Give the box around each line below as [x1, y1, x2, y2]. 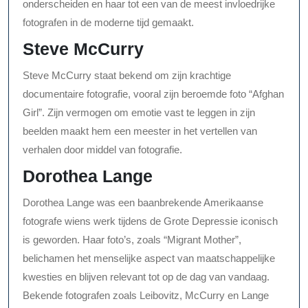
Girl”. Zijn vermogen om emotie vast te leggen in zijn [23, 107, 255, 119]
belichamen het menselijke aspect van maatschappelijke [23, 252, 275, 265]
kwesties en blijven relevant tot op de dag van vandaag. [23, 271, 269, 283]
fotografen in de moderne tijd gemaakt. [23, 16, 194, 29]
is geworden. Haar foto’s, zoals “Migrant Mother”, [23, 234, 241, 246]
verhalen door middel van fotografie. [23, 144, 182, 156]
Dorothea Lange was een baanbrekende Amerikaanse [23, 197, 263, 209]
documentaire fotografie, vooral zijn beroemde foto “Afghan [23, 88, 284, 100]
